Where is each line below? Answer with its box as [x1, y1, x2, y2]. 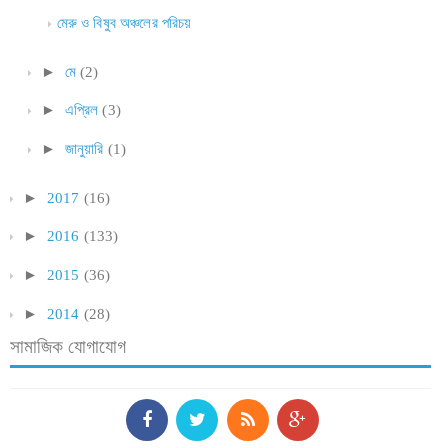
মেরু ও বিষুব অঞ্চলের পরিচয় [56, 15, 192, 32]
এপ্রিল [64, 102, 99, 119]
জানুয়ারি [64, 141, 104, 158]
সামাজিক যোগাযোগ [10, 334, 127, 359]
